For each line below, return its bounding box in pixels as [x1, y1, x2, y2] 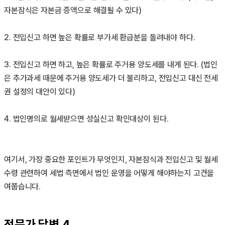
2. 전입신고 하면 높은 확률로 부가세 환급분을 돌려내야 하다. [4, 32, 195, 42]
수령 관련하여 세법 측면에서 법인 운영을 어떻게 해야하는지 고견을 [4, 168, 214, 178]
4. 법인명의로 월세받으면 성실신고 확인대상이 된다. [4, 114, 171, 124]
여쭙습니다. [4, 181, 41, 191]
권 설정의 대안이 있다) [4, 86, 75, 96]
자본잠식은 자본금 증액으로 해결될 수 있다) [4, 5, 142, 15]
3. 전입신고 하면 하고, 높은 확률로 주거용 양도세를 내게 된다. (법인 [4, 59, 217, 69]
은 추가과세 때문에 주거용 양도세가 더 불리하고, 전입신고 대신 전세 [4, 73, 218, 83]
